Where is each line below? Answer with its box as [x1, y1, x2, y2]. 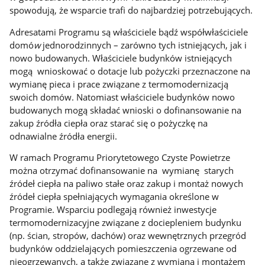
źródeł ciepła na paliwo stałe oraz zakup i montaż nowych [9, 177, 244, 190]
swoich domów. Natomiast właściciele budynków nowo [9, 91, 235, 103]
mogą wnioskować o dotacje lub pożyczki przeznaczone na [9, 64, 251, 77]
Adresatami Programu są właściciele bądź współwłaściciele [9, 25, 248, 38]
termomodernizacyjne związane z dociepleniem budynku [9, 216, 242, 229]
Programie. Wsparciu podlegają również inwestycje [9, 203, 219, 216]
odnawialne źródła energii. [9, 130, 120, 142]
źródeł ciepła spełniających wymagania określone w [9, 190, 222, 203]
